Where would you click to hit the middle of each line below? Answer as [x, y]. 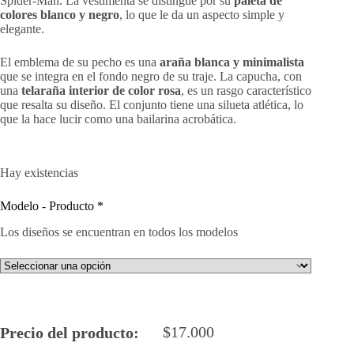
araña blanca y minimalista [232, 62]
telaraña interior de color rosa [101, 90]
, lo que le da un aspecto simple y [202, 14]
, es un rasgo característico [246, 90]
